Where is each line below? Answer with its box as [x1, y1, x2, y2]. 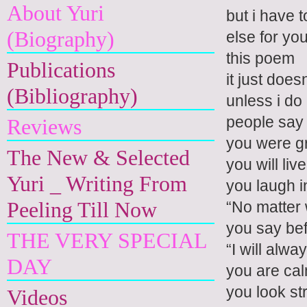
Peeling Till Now [7, 197, 157, 222]
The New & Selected [7, 145, 190, 170]
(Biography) [7, 27, 114, 51]
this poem [226, 49, 295, 67]
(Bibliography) [7, 84, 138, 108]
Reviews [7, 114, 82, 139]
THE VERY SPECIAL [7, 228, 207, 253]
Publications [7, 58, 115, 82]
